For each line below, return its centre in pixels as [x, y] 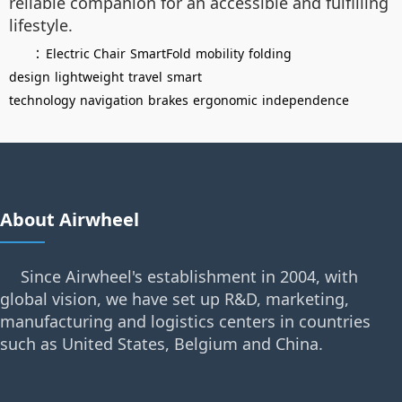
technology [42, 100]
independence [306, 100]
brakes [168, 100]
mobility [220, 54]
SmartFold [161, 54]
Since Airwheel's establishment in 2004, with [189, 277]
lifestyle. [41, 26]
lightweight [89, 77]
